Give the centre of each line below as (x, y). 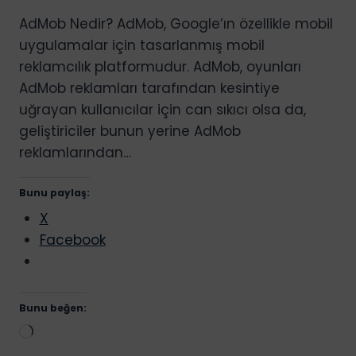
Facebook (72, 240)
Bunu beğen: (53, 308)
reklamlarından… (75, 152)
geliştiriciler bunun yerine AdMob (130, 131)
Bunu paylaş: (54, 192)
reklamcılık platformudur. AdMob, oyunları (160, 66)
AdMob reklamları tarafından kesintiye (149, 88)
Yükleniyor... (70, 333)
